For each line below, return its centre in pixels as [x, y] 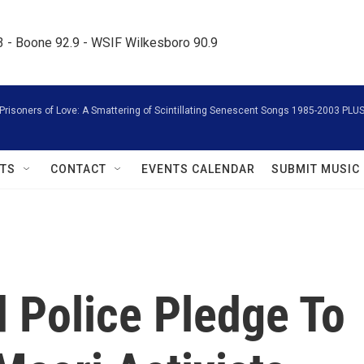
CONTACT [78, 169]
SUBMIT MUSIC [316, 169]
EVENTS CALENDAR [198, 169]
